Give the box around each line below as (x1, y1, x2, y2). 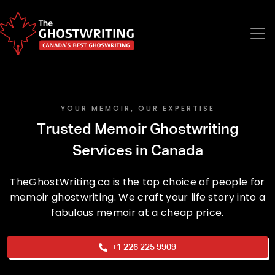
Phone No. (136, 250, 178, 258)
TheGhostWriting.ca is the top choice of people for (10, 175, 265, 189)
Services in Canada (72, 144, 203, 158)
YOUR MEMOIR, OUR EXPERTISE (60, 103, 215, 114)
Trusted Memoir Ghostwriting (36, 122, 239, 137)
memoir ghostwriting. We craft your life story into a (9, 190, 266, 204)
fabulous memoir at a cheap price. (51, 206, 224, 220)
